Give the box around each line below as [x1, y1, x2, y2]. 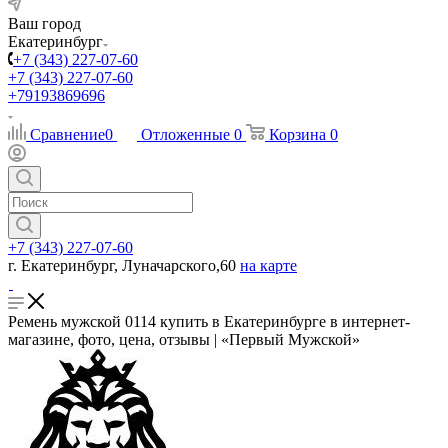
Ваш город [8, 15, 81, 32]
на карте [240, 257, 297, 274]
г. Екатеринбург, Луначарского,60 [8, 257, 236, 274]
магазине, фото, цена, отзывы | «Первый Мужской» [8, 331, 360, 348]
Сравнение [30, 126, 105, 143]
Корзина [269, 126, 326, 143]
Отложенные [141, 126, 230, 143]
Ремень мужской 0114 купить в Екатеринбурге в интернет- [8, 313, 410, 330]
